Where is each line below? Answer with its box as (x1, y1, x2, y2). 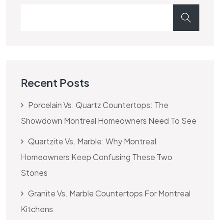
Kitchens (21, 203, 53, 214)
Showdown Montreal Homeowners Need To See (21, 115, 196, 126)
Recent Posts (21, 75, 89, 89)
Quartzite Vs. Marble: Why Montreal (28, 136, 156, 146)
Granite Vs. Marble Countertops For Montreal (28, 188, 191, 198)
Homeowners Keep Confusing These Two (21, 151, 172, 162)
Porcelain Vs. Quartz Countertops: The (28, 99, 168, 110)
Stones (21, 167, 48, 178)
